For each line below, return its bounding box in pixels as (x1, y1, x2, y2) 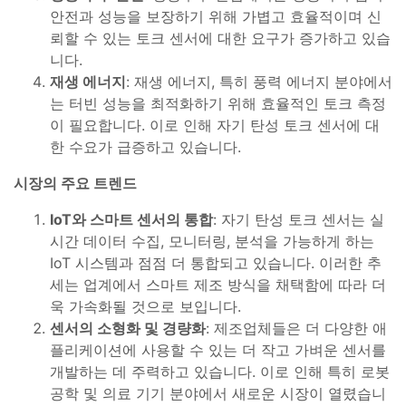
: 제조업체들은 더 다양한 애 (206, 318, 387, 337)
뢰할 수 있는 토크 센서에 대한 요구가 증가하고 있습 (50, 28, 391, 47)
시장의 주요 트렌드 (14, 173, 137, 192)
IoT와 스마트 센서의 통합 (50, 209, 213, 228)
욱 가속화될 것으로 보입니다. (50, 296, 241, 315)
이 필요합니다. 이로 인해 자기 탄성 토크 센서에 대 (50, 115, 380, 134)
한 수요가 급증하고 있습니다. (50, 137, 241, 156)
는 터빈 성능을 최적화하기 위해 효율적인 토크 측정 (50, 93, 386, 112)
